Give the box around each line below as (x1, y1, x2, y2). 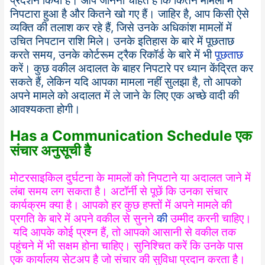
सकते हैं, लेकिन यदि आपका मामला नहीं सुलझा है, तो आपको (10, 75, 242, 89)
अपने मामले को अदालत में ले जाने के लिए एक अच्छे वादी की (10, 88, 240, 102)
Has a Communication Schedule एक (10, 127, 253, 144)
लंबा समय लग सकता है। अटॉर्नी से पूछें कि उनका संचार (10, 185, 228, 199)
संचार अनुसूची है (10, 141, 92, 159)
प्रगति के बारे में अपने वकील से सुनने (10, 212, 157, 226)
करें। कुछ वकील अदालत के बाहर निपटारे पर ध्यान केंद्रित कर (10, 61, 254, 75)
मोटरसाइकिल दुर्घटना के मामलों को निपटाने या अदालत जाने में (10, 171, 251, 185)
